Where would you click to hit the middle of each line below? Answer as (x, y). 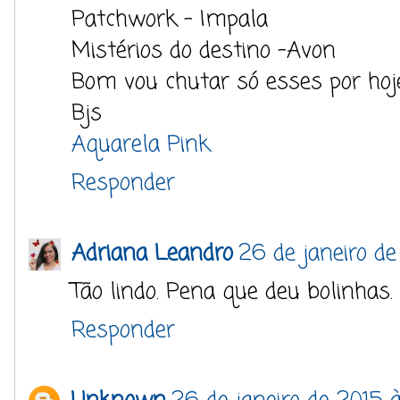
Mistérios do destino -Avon (204, 51)
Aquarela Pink (141, 145)
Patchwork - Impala (170, 20)
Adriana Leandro (152, 254)
